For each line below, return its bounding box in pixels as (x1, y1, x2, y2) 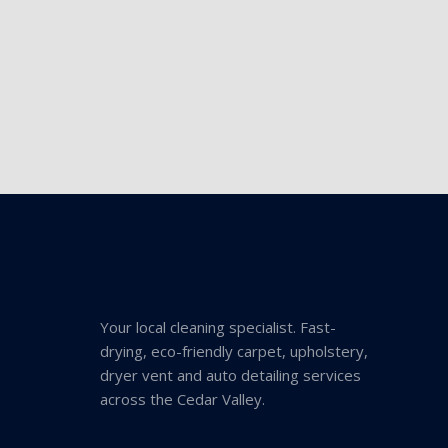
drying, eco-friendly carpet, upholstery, (100, 340, 368, 361)
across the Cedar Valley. (100, 388, 265, 409)
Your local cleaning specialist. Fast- (100, 316, 336, 337)
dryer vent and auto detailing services (100, 364, 361, 385)
